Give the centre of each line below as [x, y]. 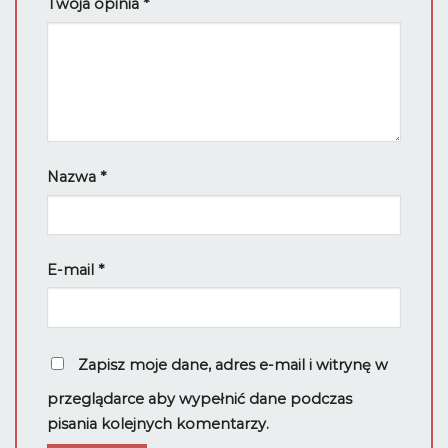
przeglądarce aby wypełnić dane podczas [199, 398]
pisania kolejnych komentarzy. [158, 423]
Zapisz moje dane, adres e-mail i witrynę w [233, 364]
